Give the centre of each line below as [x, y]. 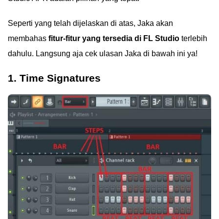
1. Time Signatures [54, 78]
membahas [28, 38]
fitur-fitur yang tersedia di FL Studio [114, 38]
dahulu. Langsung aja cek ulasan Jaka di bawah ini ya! [103, 54]
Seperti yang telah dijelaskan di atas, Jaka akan [90, 23]
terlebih [193, 38]
